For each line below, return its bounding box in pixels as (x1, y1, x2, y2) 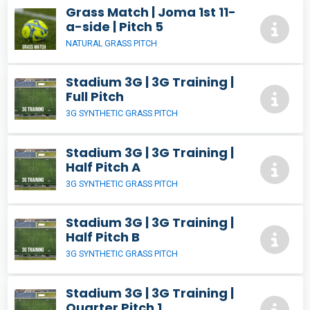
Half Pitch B (66, 228, 140, 246)
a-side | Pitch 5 (66, 17, 163, 35)
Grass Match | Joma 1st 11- (66, 3, 236, 21)
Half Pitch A (66, 158, 140, 176)
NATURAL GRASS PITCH (66, 38, 157, 48)
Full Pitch (66, 88, 124, 106)
